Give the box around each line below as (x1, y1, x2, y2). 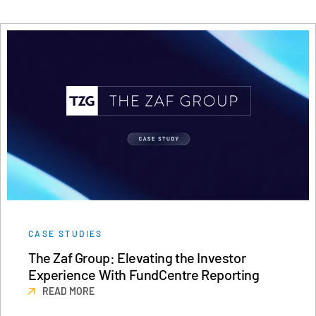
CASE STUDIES (28, 228, 103, 238)
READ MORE (42, 284, 95, 297)
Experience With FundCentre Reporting (28, 265, 260, 283)
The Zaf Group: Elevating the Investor (28, 248, 246, 266)
